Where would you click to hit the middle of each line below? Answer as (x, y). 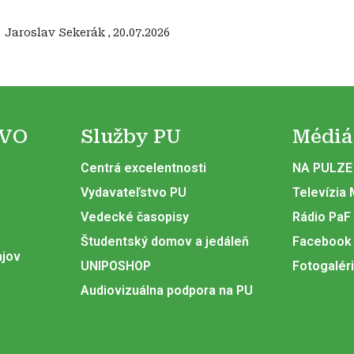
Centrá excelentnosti (143, 168)
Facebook (322, 242)
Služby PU (130, 137)
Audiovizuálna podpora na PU (166, 291)
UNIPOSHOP (115, 266)
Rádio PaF (322, 217)
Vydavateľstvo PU (133, 193)
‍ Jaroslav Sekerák (55, 33)
